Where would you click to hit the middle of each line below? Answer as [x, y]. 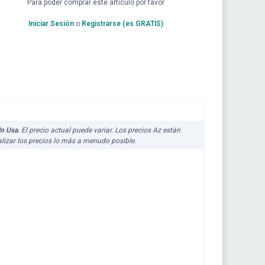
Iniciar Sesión [51, 24]
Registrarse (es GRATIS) [123, 24]
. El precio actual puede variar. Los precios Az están [99, 130]
